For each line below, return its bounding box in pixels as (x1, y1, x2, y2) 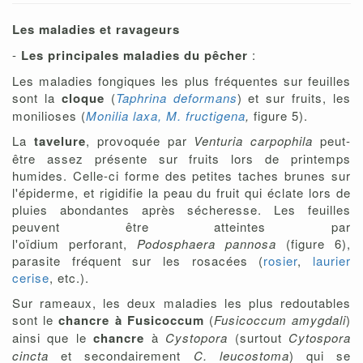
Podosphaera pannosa (137, 235, 276, 253)
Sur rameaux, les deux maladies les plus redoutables (12, 294, 351, 312)
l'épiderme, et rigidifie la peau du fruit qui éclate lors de (12, 184, 351, 202)
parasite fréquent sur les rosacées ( (12, 252, 264, 270)
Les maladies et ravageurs (12, 20, 180, 39)
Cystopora (165, 329, 228, 347)
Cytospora (288, 329, 352, 347)
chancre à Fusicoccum (53, 311, 204, 330)
